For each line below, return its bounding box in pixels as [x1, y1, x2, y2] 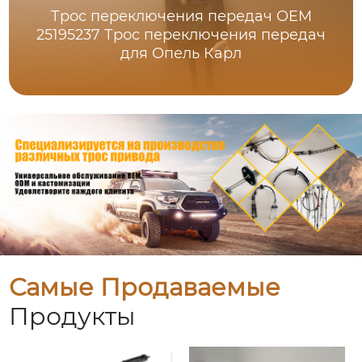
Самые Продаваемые [9, 272, 281, 303]
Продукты [9, 301, 137, 332]
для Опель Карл [120, 44, 242, 63]
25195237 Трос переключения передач [36, 26, 326, 44]
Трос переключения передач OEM [50, 7, 312, 26]
